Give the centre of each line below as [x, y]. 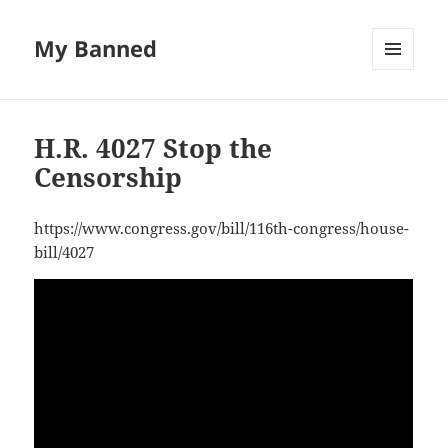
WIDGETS [400, 112]
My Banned [96, 48]
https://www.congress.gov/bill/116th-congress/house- [222, 228]
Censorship [108, 177]
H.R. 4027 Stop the [153, 148]
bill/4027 [64, 252]
